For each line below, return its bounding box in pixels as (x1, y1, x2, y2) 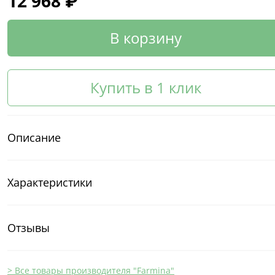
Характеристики (7, 175, 92, 190)
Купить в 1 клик (90, 77, 201, 98)
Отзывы (7, 220, 50, 235)
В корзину (109, 27, 182, 48)
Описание (7, 130, 61, 145)
